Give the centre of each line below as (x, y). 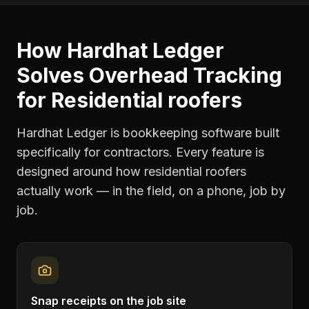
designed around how (80, 171)
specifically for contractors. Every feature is (140, 152)
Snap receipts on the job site (109, 301)
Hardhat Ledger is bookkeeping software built (148, 133)
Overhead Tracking (186, 75)
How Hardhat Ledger (120, 50)
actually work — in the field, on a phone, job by (151, 191)
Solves (53, 75)
